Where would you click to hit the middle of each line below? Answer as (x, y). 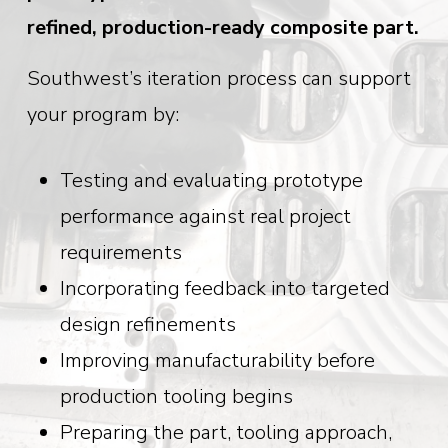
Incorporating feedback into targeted (225, 289)
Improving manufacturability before (217, 361)
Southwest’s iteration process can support (218, 79)
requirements (121, 253)
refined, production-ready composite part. (222, 27)
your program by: (102, 115)
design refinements (148, 325)
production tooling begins (176, 397)
